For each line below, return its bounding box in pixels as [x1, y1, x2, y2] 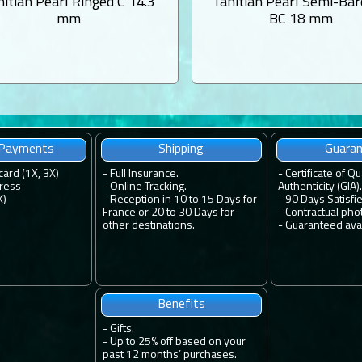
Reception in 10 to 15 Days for [109, 193, 257, 206]
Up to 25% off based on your [109, 335, 246, 348]
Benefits [157, 297, 205, 311]
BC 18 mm [269, 11, 334, 27]
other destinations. [102, 219, 195, 232]
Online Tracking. [109, 180, 187, 193]
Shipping [158, 142, 204, 156]
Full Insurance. [109, 167, 179, 180]
